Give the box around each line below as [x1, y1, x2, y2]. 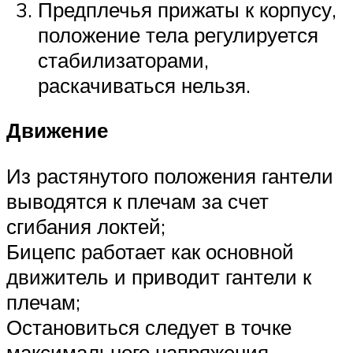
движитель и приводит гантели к [6, 264, 311, 290]
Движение [6, 117, 108, 143]
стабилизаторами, [38, 46, 209, 72]
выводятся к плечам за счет [6, 188, 269, 214]
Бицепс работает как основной [6, 239, 294, 265]
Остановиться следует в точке [6, 314, 292, 340]
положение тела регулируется [38, 21, 318, 47]
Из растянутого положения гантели [6, 163, 333, 189]
